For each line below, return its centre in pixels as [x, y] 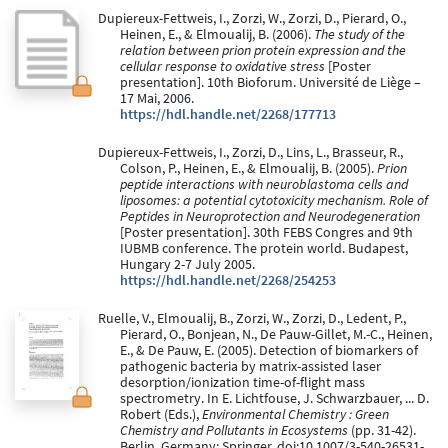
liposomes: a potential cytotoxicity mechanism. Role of [274, 201]
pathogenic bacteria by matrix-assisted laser [250, 367]
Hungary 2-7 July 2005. [187, 265]
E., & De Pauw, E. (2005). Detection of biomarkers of [269, 351]
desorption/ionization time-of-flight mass [242, 383]
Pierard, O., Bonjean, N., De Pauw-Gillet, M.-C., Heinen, [276, 335]
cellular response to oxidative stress [222, 67]
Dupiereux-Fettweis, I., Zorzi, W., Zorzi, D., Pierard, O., [251, 19]
